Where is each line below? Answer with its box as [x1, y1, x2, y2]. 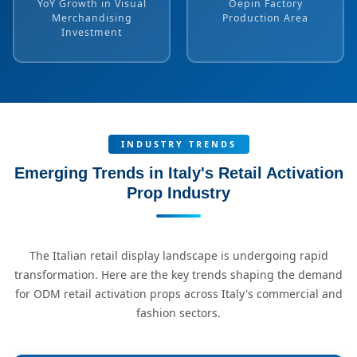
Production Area [222, 10, 308, 25]
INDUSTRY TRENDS [120, 138, 237, 150]
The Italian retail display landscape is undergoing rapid [29, 248, 328, 263]
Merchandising [51, 10, 132, 25]
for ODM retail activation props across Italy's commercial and [14, 286, 343, 301]
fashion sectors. [136, 305, 221, 320]
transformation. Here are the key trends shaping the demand [14, 267, 343, 282]
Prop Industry [127, 184, 230, 202]
